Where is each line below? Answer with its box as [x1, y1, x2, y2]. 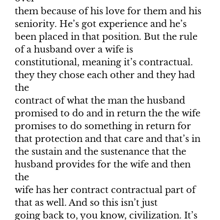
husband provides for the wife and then [15, 159, 191, 170]
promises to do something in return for [15, 121, 191, 132]
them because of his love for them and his [15, 6, 201, 17]
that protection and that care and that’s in [15, 134, 200, 145]
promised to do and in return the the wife [15, 108, 200, 119]
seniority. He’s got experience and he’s [15, 19, 187, 30]
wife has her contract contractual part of [15, 185, 195, 196]
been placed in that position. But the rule [15, 31, 197, 43]
